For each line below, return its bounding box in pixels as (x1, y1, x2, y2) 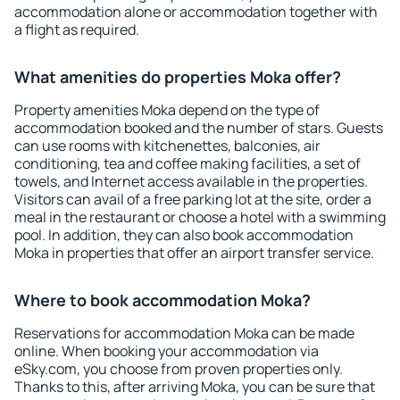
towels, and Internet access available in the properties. (14, 171, 368, 191)
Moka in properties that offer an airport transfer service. (14, 243, 374, 262)
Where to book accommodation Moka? (14, 289, 311, 311)
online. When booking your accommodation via (14, 341, 319, 361)
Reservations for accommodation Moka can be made (14, 323, 354, 343)
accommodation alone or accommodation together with (14, 2, 378, 21)
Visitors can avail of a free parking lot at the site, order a (14, 189, 371, 209)
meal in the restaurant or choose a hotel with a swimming (14, 207, 386, 227)
